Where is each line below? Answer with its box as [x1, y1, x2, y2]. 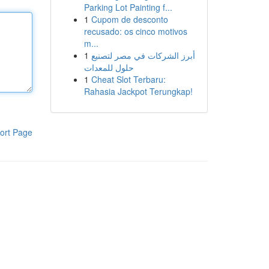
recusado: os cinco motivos [83, 25, 187, 37]
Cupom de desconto [91, 13, 168, 25]
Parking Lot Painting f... [83, 1, 172, 13]
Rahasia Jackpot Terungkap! [83, 85, 193, 97]
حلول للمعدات [83, 61, 134, 73]
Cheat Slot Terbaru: [91, 73, 166, 85]
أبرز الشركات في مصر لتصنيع [91, 49, 195, 61]
